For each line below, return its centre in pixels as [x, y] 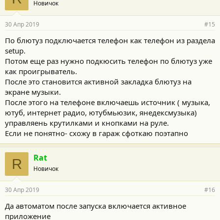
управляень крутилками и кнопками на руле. [87, 123]
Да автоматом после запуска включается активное [96, 206]
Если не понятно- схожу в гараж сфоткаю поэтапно [96, 133]
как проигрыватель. [41, 71]
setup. [15, 50]
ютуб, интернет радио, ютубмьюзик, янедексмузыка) [101, 112]
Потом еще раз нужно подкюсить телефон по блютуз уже [109, 61]
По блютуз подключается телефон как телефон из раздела [110, 40]
